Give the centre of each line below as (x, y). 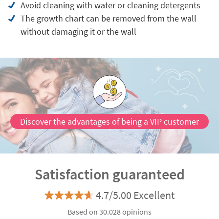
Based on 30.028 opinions (109, 212)
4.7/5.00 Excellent (135, 195)
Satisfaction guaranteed (109, 174)
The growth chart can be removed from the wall (108, 18)
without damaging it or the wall (78, 32)
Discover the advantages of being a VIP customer (109, 121)
